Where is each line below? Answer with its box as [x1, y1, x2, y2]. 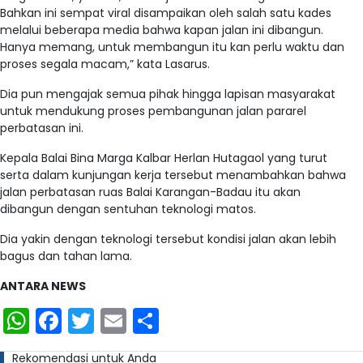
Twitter [94, 301, 179, 339]
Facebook [62, 301, 185, 339]
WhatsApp [29, 301, 163, 339]
